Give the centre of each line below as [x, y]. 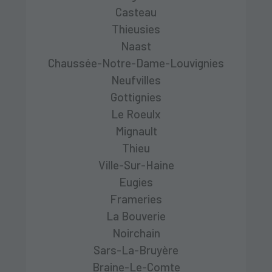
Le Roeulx [136, 114]
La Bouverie [136, 216]
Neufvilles [136, 80]
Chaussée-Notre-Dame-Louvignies [136, 63]
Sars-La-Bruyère [136, 250]
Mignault [136, 131]
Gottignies [136, 97]
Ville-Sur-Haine [136, 165]
